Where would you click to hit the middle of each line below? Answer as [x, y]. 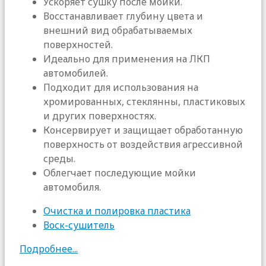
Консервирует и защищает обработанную [143, 130]
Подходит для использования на [121, 87]
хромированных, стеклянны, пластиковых [144, 101]
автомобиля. [72, 187]
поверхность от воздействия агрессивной [143, 144]
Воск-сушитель [79, 225]
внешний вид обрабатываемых [118, 30]
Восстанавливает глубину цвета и [123, 16]
